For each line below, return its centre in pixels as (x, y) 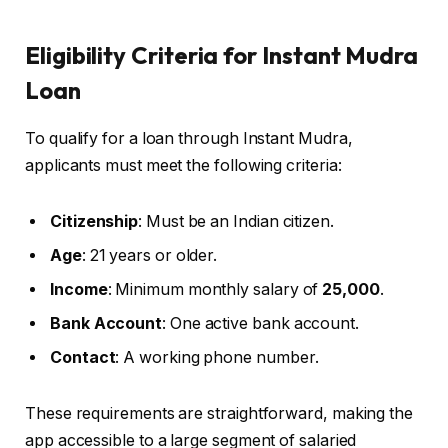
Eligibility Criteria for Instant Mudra (221, 54)
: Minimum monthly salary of (215, 290)
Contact (83, 358)
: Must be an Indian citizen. (236, 222)
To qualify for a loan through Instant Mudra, (189, 139)
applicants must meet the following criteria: (183, 166)
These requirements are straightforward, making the (219, 413)
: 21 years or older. (149, 256)
